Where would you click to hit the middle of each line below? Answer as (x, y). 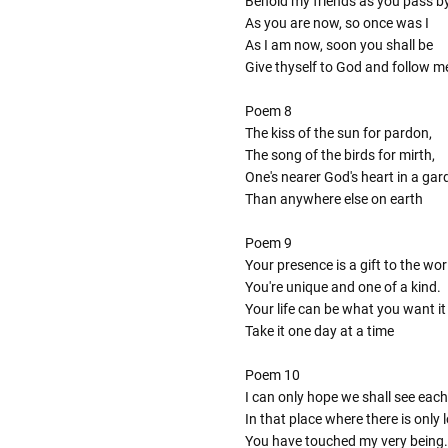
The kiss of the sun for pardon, (338, 133)
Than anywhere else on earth (333, 199)
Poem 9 (268, 243)
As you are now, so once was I (336, 23)
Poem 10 (272, 375)
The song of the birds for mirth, (339, 155)
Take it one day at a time (319, 331)
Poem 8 (268, 111)
